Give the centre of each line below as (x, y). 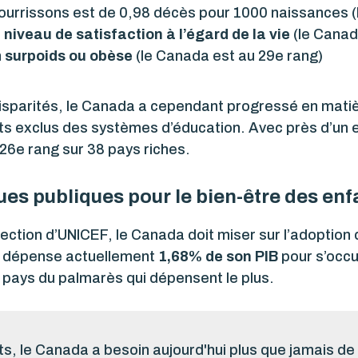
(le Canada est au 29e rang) (228, 56)
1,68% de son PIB (218, 256)
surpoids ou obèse (69, 56)
